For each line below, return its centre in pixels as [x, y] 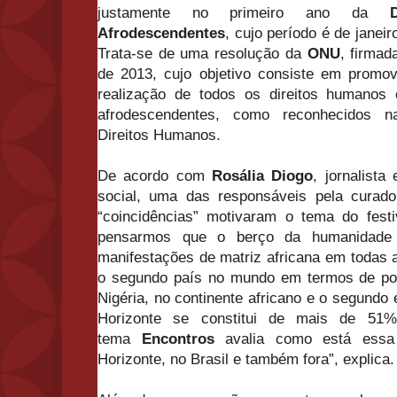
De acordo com [155, 176]
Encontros [178, 339]
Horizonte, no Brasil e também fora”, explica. [246, 360]
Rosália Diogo [263, 176]
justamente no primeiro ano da [244, 13]
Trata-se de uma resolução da [202, 54]
